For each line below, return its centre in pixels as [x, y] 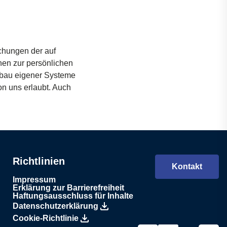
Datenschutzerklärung [56, 206]
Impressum [34, 180]
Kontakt [187, 166]
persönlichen [50, 63]
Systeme [59, 75]
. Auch [60, 87]
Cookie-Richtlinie [46, 218]
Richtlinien [39, 161]
